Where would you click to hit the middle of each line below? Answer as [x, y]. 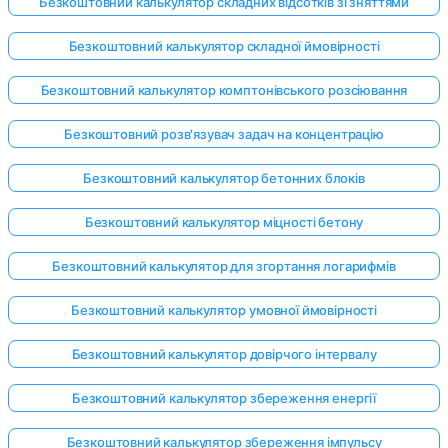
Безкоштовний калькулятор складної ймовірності [224, 46]
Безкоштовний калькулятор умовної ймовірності [224, 310]
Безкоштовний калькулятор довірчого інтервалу [224, 354]
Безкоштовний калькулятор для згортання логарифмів [224, 266]
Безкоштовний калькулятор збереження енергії [224, 398]
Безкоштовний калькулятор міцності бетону [224, 222]
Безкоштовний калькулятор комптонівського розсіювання [224, 90]
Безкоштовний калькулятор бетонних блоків [224, 178]
